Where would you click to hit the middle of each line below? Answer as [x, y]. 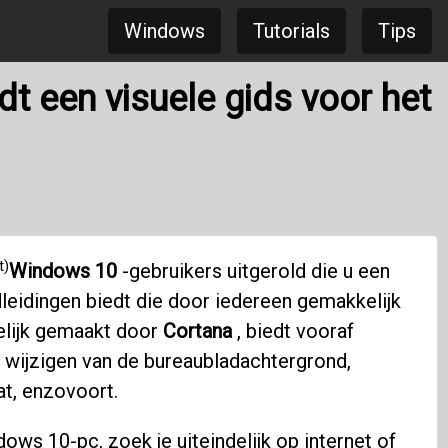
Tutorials [291, 31]
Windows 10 [62, 271]
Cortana [197, 331]
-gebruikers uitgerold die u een [253, 271]
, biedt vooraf [292, 331]
